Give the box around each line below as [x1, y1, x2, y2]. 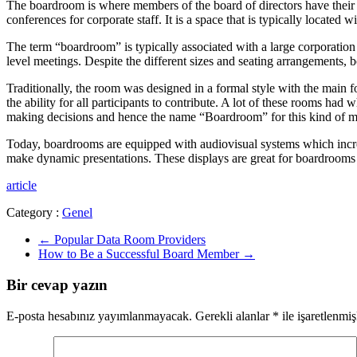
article [6, 178, 37, 193]
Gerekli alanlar [195, 308, 273, 323]
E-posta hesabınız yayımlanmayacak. [6, 308, 192, 323]
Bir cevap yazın [6, 277, 108, 294]
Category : [6, 206, 62, 220]
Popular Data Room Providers [51, 233, 206, 247]
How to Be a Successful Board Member [38, 247, 242, 261]
